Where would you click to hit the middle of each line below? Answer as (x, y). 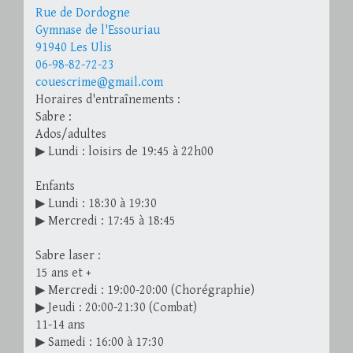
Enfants (55, 187)
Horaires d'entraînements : (108, 100)
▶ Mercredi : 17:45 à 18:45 (106, 221)
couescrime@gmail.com (99, 83)
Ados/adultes (71, 135)
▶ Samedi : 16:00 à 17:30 (100, 343)
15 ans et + (63, 273)
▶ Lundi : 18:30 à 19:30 (96, 204)
